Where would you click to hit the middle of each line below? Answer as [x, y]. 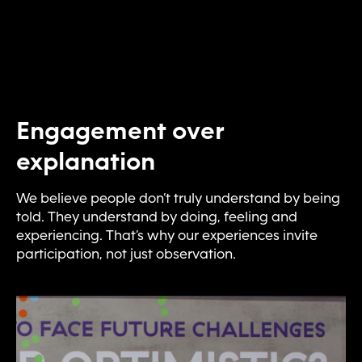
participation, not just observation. [126, 254]
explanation [86, 161]
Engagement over [120, 130]
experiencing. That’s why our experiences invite [167, 235]
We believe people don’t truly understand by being [178, 198]
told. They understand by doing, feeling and [157, 217]
